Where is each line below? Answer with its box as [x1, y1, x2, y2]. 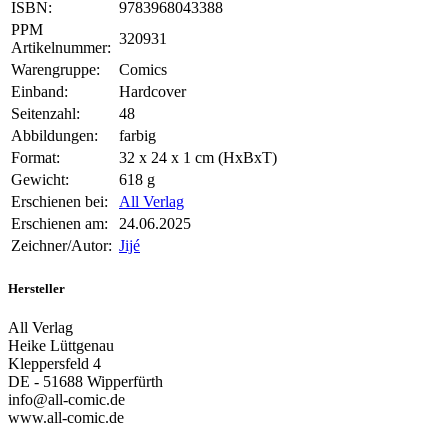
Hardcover [119, 83, 186, 101]
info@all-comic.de [8, 390, 125, 408]
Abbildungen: [11, 127, 98, 145]
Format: [11, 149, 60, 167]
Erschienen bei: [11, 193, 108, 211]
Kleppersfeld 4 [8, 354, 101, 372]
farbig [119, 127, 156, 145]
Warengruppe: [11, 61, 100, 79]
